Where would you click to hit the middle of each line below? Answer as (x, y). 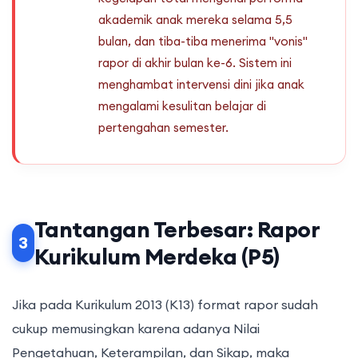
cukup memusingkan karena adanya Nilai (136, 329)
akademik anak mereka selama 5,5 (195, 20)
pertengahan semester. (163, 128)
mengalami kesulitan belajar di (182, 106)
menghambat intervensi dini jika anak (201, 85)
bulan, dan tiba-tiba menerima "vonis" (203, 42)
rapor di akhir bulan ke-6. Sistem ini (195, 63)
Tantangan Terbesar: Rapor (177, 230)
